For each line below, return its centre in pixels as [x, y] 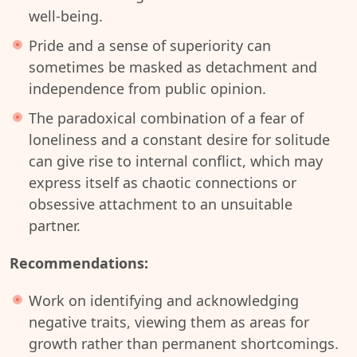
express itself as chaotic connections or [163, 182]
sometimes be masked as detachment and [173, 67]
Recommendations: [79, 263]
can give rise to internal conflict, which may [176, 161]
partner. [55, 226]
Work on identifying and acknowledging [164, 300]
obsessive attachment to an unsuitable [161, 204]
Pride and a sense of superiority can [150, 45]
